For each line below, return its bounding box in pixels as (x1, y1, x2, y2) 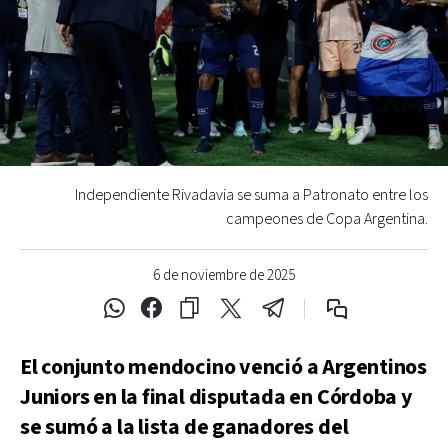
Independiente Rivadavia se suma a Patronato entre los (75, 184, 428, 206)
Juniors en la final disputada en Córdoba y (20, 382, 412, 412)
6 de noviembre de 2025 (153, 265, 295, 285)
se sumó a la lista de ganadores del (20, 412, 349, 442)
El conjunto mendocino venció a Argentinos (20, 352, 427, 382)
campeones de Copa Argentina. (226, 208, 428, 230)
